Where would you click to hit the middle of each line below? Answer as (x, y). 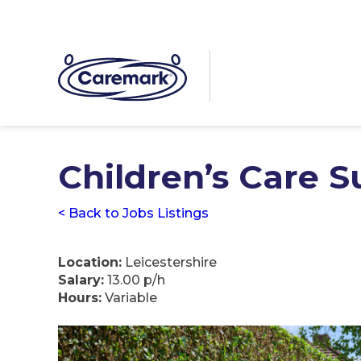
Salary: (81, 280)
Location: (90, 263)
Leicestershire (169, 263)
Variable (129, 298)
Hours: (80, 298)
